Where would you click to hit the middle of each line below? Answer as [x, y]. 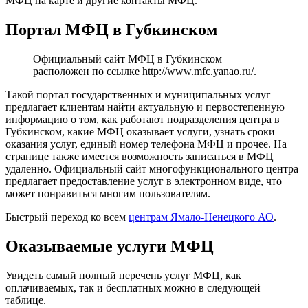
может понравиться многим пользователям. [108, 194]
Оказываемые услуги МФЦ [110, 246]
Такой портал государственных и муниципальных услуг [138, 95]
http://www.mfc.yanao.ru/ [198, 71]
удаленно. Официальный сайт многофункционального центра [152, 169]
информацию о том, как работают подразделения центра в [143, 120]
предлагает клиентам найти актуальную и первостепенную [145, 107]
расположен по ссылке [88, 71]
